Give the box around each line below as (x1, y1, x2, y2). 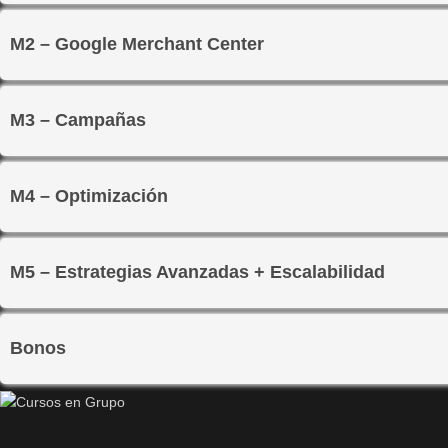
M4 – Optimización (10, 186, 168, 206)
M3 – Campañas (10, 110, 146, 130)
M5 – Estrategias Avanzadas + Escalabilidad (10, 262, 385, 282)
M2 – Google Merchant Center (10, 34, 264, 54)
